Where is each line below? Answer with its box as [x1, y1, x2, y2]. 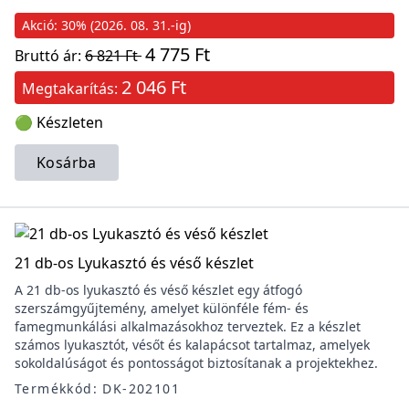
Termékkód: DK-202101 [15, 380, 180, 397]
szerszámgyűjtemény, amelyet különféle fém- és [15, 299, 309, 317]
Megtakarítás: [22, 79, 121, 99]
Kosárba [37, 152, 97, 173]
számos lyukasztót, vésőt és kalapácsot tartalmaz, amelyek [15, 336, 370, 353]
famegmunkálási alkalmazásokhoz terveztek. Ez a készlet [15, 318, 361, 335]
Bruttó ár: [15, 46, 85, 66]
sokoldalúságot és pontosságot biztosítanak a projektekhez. [15, 354, 378, 372]
